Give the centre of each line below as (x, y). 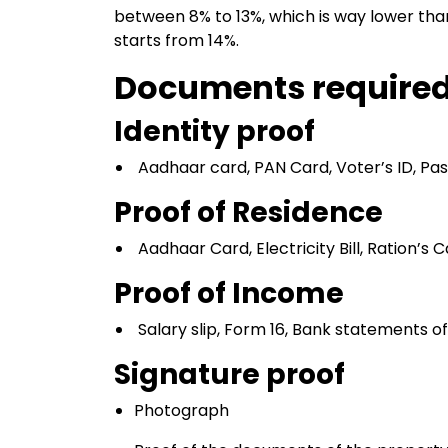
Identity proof (214, 131)
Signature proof (229, 374)
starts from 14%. (176, 40)
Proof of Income (229, 293)
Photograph (181, 410)
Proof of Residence (248, 212)
